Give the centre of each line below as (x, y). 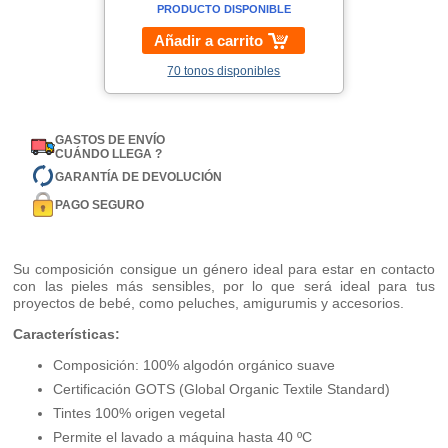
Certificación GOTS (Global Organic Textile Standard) (222, 389)
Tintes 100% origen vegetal (139, 413)
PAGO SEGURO (100, 204)
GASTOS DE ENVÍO (110, 140)
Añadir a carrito (209, 41)
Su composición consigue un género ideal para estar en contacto (224, 269)
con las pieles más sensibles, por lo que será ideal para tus (224, 286)
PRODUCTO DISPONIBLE (223, 9)
